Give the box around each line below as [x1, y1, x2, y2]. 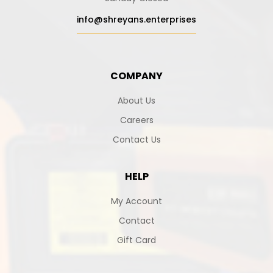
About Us [118, 94, 155, 107]
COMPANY [110, 68, 163, 83]
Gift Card [117, 233, 156, 246]
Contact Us [112, 133, 161, 146]
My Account [111, 194, 162, 207]
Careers [119, 113, 154, 126]
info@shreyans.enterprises [77, 13, 196, 26]
